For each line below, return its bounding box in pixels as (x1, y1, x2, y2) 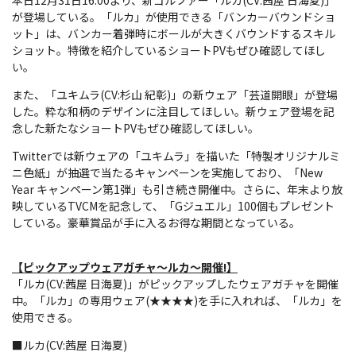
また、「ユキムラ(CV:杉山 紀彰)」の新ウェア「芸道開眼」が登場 (12, 86, 338, 103)
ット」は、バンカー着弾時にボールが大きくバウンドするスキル (12, 25, 335, 41)
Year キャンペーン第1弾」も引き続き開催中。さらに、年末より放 (12, 180, 342, 197)
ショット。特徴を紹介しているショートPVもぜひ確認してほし (12, 41, 326, 58)
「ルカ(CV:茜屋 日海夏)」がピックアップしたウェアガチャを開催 (12, 275, 339, 292)
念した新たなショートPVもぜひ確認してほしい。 (12, 119, 259, 136)
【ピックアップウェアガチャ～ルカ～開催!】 (12, 258, 238, 275)
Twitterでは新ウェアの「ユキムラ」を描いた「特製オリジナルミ (12, 147, 340, 164)
